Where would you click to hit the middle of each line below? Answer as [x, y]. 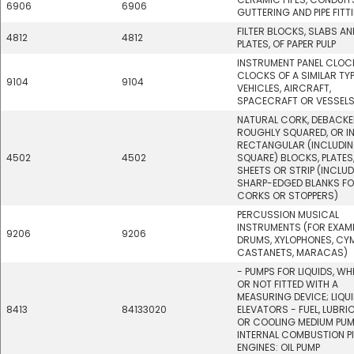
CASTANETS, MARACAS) [292, 252]
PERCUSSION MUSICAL [288, 215]
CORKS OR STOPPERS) [288, 196]
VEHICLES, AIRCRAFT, [284, 88]
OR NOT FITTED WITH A [288, 284]
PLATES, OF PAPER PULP [286, 44]
